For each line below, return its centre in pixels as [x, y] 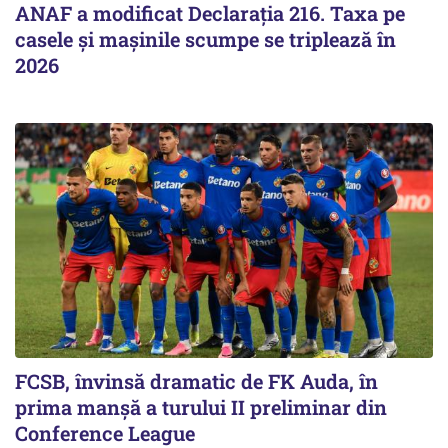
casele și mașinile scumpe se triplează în [205, 38]
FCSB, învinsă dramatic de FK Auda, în [196, 380]
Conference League [105, 432]
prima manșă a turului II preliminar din [201, 406]
